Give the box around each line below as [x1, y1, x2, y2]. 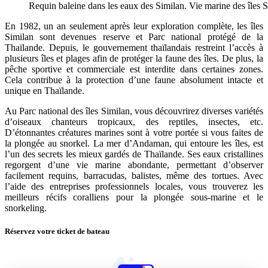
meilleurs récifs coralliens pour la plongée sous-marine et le [5, 192, 263, 203]
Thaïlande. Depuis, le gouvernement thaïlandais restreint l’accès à [5, 42, 263, 53]
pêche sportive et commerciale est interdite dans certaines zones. [5, 64, 263, 75]
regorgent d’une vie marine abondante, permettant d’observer [5, 160, 263, 170]
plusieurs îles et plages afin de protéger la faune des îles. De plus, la [5, 53, 263, 64]
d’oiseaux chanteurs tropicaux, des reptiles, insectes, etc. [5, 117, 263, 127]
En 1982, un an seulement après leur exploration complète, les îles [5, 21, 263, 32]
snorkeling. [5, 203, 47, 214]
